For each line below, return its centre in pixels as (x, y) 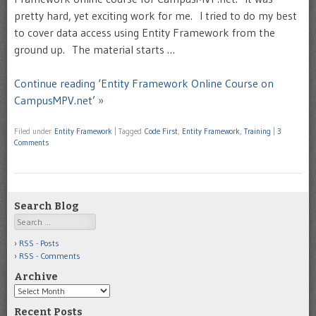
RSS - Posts (39, 243)
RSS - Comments (50, 255)
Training (257, 131)
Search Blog (47, 206)
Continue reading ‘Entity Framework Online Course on (144, 83)
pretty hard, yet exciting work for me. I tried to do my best (156, 16)
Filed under (34, 131)
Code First (161, 131)
